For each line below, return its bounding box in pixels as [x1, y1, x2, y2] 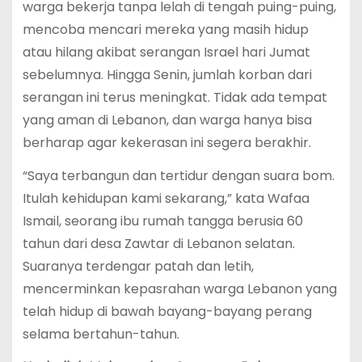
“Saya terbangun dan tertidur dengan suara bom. [22, 166, 335, 185]
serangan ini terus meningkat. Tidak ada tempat [22, 87, 327, 107]
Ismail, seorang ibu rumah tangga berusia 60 [22, 211, 303, 230]
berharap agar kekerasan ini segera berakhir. [22, 133, 311, 152]
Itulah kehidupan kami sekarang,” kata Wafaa [22, 188, 309, 208]
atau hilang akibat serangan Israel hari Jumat [22, 42, 310, 61]
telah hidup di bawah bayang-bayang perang [22, 301, 312, 321]
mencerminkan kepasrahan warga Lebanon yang [22, 279, 337, 298]
